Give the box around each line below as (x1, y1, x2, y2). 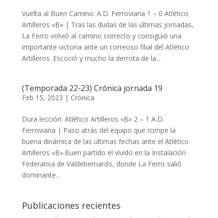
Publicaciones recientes (21, 199, 121, 211)
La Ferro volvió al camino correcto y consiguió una (21, 31, 182, 40)
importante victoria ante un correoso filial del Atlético (21, 42, 189, 52)
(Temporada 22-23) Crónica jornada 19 (21, 82, 163, 93)
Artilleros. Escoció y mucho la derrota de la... (21, 53, 161, 63)
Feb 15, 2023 (21, 92, 63, 102)
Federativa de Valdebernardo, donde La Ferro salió (21, 159, 182, 168)
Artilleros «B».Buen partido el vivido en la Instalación (21, 147, 186, 157)
